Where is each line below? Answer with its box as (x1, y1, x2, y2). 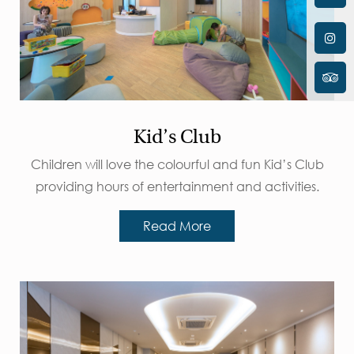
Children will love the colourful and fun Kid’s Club (30, 156, 324, 173)
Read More (143, 218, 211, 235)
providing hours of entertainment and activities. (35, 179, 319, 195)
